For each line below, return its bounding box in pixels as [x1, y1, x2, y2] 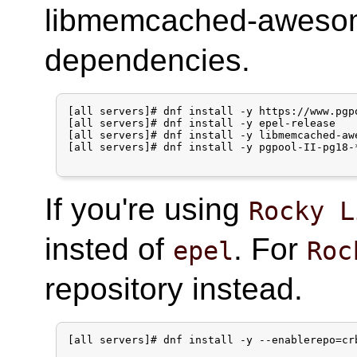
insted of [45, 231, 174, 266]
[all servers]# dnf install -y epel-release [68, 116, 336, 129]
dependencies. [45, 42, 251, 77]
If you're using [45, 191, 249, 226]
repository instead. [45, 271, 304, 306]
